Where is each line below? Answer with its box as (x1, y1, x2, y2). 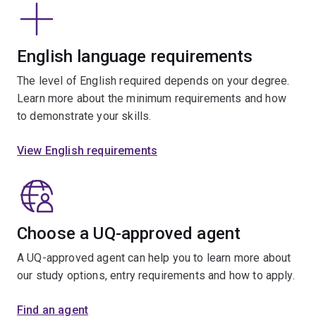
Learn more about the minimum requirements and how (17, 92, 286, 106)
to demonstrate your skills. (17, 109, 152, 123)
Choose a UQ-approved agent (17, 224, 241, 244)
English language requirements (17, 47, 253, 67)
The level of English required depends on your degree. (17, 74, 290, 88)
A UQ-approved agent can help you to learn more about (17, 251, 291, 265)
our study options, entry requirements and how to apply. (17, 269, 295, 283)
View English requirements (17, 144, 157, 158)
